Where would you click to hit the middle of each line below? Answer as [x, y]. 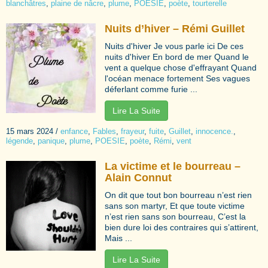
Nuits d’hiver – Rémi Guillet [175, 28]
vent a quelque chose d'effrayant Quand [181, 67]
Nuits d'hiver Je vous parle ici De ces [174, 46]
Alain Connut [138, 177]
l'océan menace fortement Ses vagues [177, 78]
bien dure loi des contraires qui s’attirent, [182, 227]
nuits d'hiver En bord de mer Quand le [177, 57]
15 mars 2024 [30, 131]
